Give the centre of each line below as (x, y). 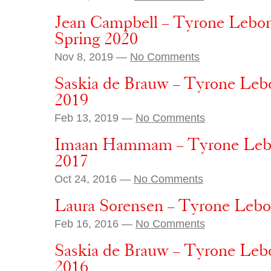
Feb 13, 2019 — (95, 118)
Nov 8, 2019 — (92, 57)
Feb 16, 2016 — (95, 224)
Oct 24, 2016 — (94, 179)
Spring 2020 (96, 39)
